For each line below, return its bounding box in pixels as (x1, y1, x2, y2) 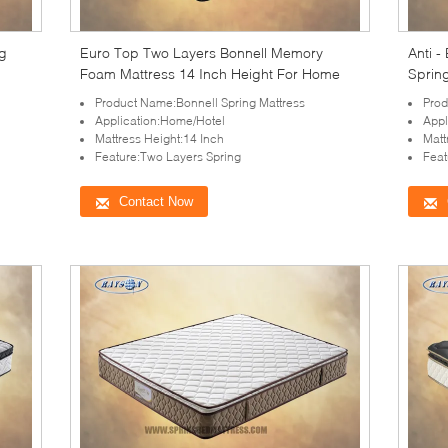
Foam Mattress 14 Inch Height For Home (80, 65, 340, 82)
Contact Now (119, 194, 193, 209)
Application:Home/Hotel (95, 113, 225, 128)
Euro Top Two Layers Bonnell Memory (80, 44, 323, 61)
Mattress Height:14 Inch (95, 131, 224, 146)
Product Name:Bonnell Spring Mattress (95, 95, 305, 110)
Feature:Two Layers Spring (95, 149, 241, 164)
